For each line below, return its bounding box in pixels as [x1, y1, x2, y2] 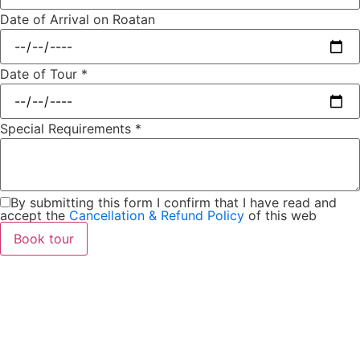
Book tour [14, 230, 74, 247]
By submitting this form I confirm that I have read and [10, 194, 337, 211]
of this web [244, 207, 317, 223]
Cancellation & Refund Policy [69, 207, 244, 223]
